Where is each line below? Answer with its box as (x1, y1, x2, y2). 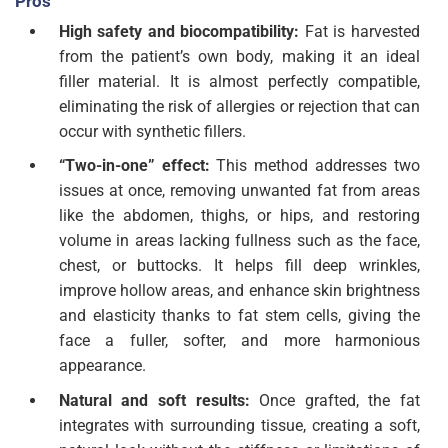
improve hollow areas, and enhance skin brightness (58, 281, 420, 301)
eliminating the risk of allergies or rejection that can (58, 96, 420, 116)
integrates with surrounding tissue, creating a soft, (58, 416, 420, 436)
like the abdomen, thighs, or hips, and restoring (58, 206, 420, 226)
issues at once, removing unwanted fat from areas (58, 181, 420, 201)
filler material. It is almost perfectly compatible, (58, 71, 420, 91)
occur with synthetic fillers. (58, 121, 246, 141)
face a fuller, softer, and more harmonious (58, 331, 420, 351)
